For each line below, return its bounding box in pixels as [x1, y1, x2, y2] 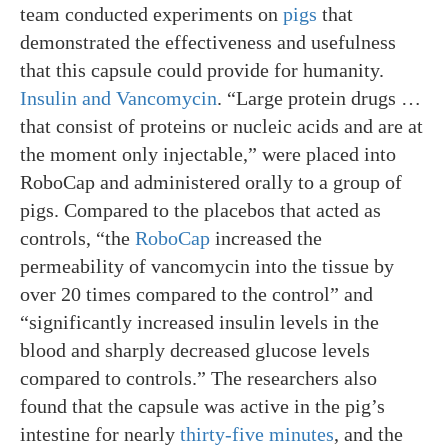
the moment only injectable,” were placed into [20, 143, 396, 165]
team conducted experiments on [20, 3, 283, 25]
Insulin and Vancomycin [20, 87, 217, 109]
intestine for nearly [20, 423, 180, 445]
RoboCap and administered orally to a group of [20, 171, 402, 193]
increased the [210, 227, 322, 249]
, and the [334, 423, 403, 445]
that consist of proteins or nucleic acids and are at [20, 115, 423, 137]
